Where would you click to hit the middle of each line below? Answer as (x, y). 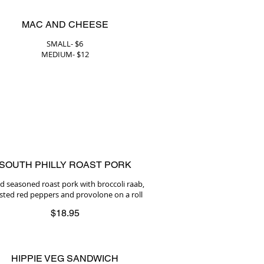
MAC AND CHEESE (65, 24)
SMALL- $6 (65, 44)
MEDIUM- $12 (65, 54)
